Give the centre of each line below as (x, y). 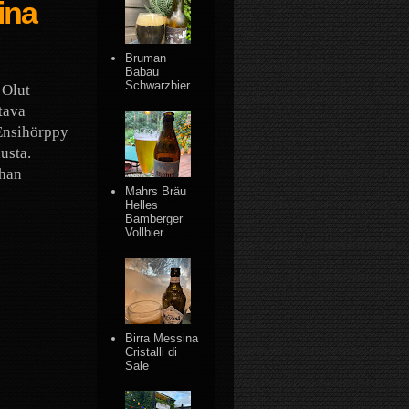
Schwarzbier (158, 86)
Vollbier (145, 232)
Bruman (146, 58)
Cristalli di (152, 351)
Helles (142, 204)
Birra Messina (162, 338)
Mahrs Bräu (156, 191)
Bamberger (154, 218)
